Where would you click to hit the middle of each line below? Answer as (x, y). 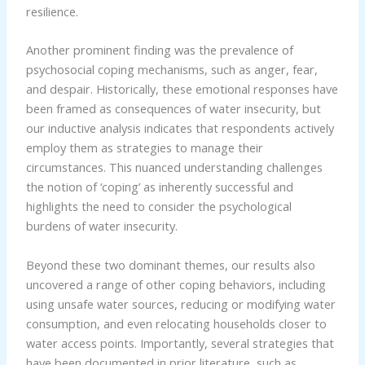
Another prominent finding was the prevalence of (159, 50)
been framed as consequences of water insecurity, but (173, 109)
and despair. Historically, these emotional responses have (182, 89)
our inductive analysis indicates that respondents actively (180, 128)
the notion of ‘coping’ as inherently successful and (159, 187)
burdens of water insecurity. (101, 226)
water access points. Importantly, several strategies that (180, 343)
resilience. (52, 12)
